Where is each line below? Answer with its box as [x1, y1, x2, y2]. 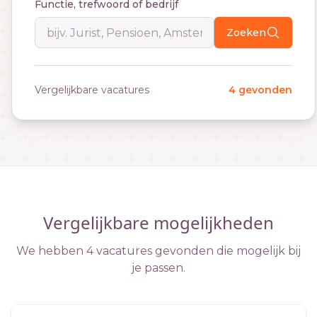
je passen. [132, 261, 185, 275]
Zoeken [226, 26, 266, 39]
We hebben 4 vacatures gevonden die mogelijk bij [16, 244, 301, 258]
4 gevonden [229, 83, 292, 96]
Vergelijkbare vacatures [35, 83, 149, 96]
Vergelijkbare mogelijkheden [43, 211, 274, 234]
